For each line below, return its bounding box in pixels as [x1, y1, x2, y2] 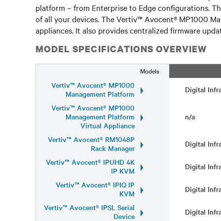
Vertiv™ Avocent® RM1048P [48, 134, 135, 144]
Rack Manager [91, 143, 135, 153]
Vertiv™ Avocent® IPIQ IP [56, 180, 135, 189]
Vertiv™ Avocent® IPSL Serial [44, 202, 135, 212]
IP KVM [111, 166, 135, 176]
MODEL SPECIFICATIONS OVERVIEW [36, 43, 207, 55]
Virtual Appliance [80, 120, 135, 130]
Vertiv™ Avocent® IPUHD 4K [46, 157, 135, 167]
